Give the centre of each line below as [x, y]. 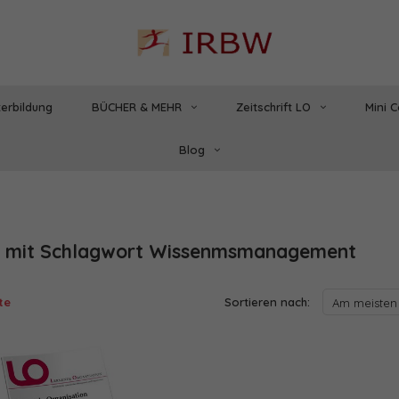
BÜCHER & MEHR [136, 106]
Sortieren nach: [267, 301]
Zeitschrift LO [273, 106]
